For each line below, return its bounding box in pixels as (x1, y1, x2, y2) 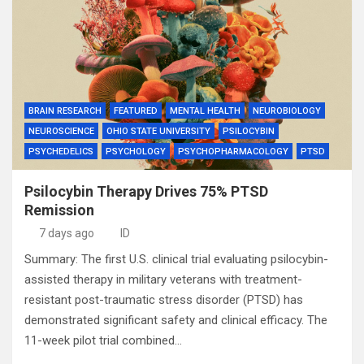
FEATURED (114, 106, 158, 116)
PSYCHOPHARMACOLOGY (178, 146, 288, 157)
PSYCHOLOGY (106, 146, 166, 157)
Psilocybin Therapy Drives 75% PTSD (24, 183, 268, 200)
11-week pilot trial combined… (24, 333, 182, 348)
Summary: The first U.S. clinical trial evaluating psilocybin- (24, 252, 328, 266)
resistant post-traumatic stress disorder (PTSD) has (24, 292, 303, 307)
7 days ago (38, 227, 94, 240)
